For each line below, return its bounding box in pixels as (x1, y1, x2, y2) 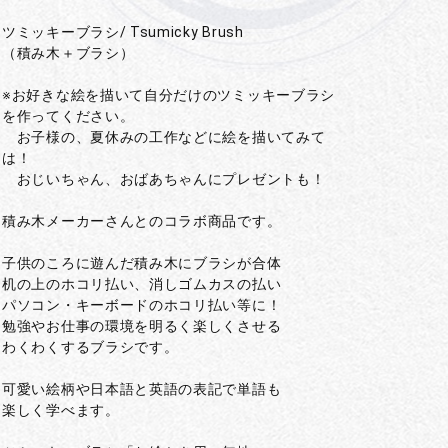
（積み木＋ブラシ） (2, 45, 135, 61)
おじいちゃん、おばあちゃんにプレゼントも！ (2, 171, 326, 187)
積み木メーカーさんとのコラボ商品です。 (2, 213, 282, 229)
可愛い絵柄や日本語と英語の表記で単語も (2, 381, 282, 397)
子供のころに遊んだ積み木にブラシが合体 (2, 255, 282, 271)
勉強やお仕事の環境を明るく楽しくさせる (2, 318, 282, 334)
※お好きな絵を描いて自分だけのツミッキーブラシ (2, 87, 336, 103)
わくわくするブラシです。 (2, 339, 179, 355)
